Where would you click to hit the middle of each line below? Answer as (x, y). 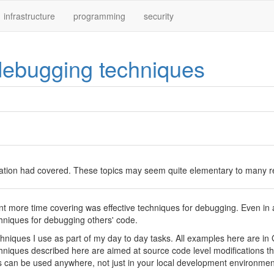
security (159, 16)
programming (99, 16)
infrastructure (29, 16)
